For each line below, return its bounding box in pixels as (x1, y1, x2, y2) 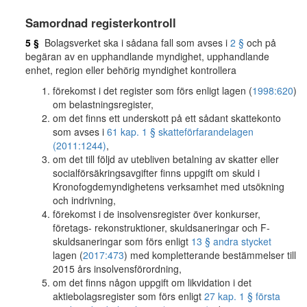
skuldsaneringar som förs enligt (53, 234, 191, 248)
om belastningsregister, (53, 97, 153, 111)
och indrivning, (53, 193, 116, 207)
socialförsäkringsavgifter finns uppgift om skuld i (53, 166, 260, 180)
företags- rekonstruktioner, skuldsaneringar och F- (53, 221, 270, 234)
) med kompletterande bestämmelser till (124, 248, 296, 262)
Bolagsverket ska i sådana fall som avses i (39, 36, 230, 49)
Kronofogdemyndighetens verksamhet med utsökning (53, 180, 284, 193)
